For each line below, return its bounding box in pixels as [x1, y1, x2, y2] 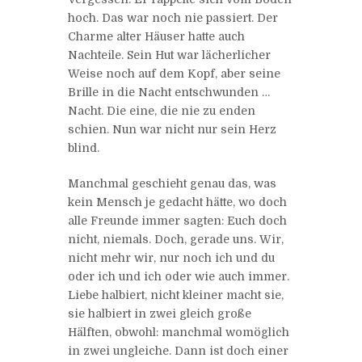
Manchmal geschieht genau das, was [68, 176, 276, 190]
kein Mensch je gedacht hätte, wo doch [68, 195, 287, 208]
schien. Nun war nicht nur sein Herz [68, 122, 276, 136]
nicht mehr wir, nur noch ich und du [68, 250, 275, 264]
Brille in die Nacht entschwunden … [68, 85, 270, 99]
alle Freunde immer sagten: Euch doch [68, 213, 287, 227]
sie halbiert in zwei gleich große [68, 306, 251, 320]
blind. [68, 141, 99, 154]
